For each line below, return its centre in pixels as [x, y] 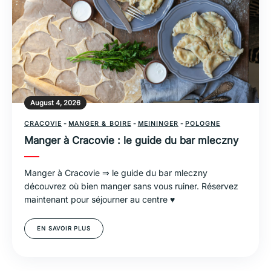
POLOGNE [203, 123]
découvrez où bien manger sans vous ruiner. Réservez [131, 186]
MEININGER [158, 123]
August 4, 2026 [55, 103]
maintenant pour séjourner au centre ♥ [100, 199]
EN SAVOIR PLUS [64, 228]
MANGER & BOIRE [100, 123]
